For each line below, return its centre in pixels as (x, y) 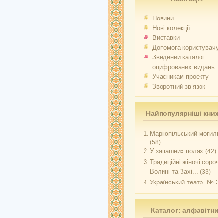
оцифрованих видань (183, 67)
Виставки (166, 38)
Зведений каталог (179, 57)
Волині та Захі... (174, 172)
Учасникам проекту (181, 77)
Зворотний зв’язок (179, 86)
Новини (163, 18)
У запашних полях (177, 151)
